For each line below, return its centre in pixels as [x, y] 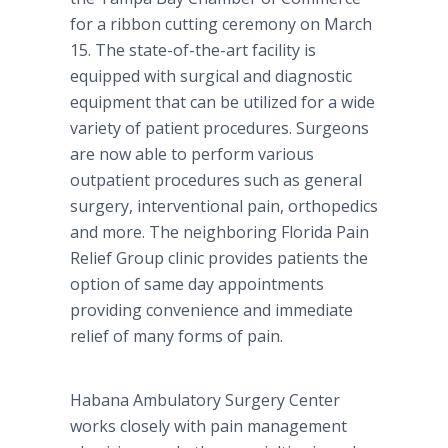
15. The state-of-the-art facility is [193, 50]
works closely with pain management [208, 426]
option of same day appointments [197, 284]
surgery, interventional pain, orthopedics [224, 206]
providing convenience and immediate [211, 310]
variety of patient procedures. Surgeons [219, 128]
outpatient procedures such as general [216, 180]
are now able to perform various [192, 154]
